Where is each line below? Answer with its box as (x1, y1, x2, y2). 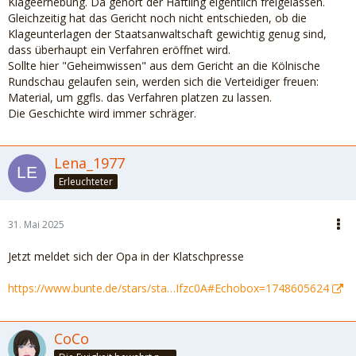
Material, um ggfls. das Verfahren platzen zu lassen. (8, 90, 272, 105)
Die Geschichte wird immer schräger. (8, 106, 196, 121)
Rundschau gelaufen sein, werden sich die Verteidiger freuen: (8, 74, 319, 89)
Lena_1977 (54, 153, 125, 172)
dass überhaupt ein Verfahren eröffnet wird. (8, 42, 230, 57)
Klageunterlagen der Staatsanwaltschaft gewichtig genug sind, (8, 26, 327, 41)
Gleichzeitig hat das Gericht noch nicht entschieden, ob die (8, 10, 307, 25)
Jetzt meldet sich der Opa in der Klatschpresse (8, 249, 244, 264)
